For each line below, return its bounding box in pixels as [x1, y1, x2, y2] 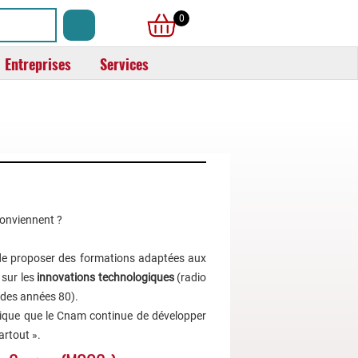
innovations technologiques [37, 271, 174, 284]
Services [100, 54, 149, 74]
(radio [173, 271, 206, 284]
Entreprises [5, 54, 71, 74]
